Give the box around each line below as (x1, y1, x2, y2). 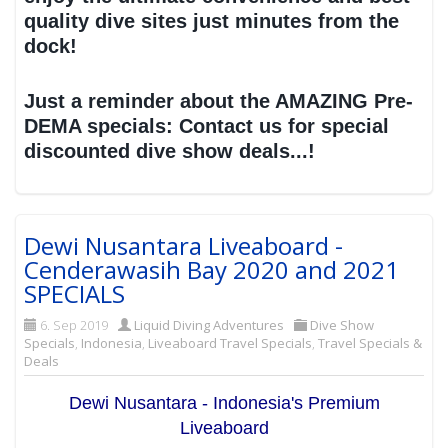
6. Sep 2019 (40, 315, 109, 334)
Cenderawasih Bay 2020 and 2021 (24, 252, 400, 286)
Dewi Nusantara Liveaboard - (24, 228, 344, 262)
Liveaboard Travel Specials (148, 333, 313, 352)
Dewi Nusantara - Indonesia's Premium (68, 392, 380, 413)
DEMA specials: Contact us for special (24, 115, 390, 138)
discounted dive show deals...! (24, 140, 316, 163)
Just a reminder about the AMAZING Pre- (24, 90, 414, 113)
